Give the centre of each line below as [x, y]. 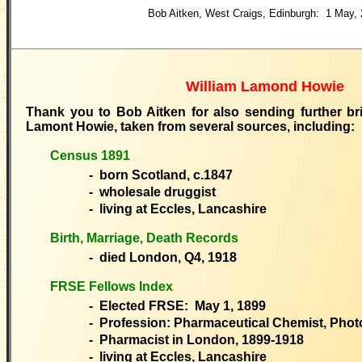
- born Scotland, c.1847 [161, 175]
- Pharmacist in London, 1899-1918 [196, 340]
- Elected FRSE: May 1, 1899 [177, 306]
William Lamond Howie [265, 86]
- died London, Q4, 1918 [163, 257]
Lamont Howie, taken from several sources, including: [190, 126]
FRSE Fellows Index [112, 286]
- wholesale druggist [152, 192]
